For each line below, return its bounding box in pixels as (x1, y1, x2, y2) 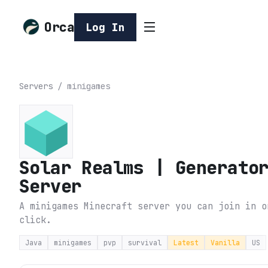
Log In (86, 20, 125, 34)
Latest (173, 238, 199, 248)
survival (128, 238, 162, 248)
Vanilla (211, 238, 240, 248)
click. (19, 214, 51, 227)
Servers (19, 81, 53, 92)
